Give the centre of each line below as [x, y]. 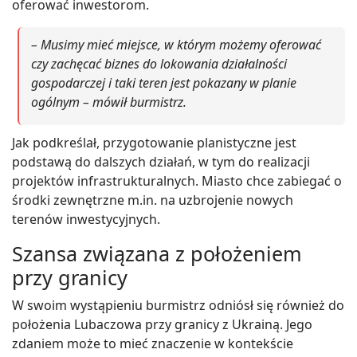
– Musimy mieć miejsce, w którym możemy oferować [176, 44]
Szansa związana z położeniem [157, 253]
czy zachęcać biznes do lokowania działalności [159, 63]
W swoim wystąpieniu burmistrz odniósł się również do [178, 305]
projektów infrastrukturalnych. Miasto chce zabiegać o [177, 180]
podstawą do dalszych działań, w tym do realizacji [161, 161]
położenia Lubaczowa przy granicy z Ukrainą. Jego [162, 324]
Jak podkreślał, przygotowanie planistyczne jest [154, 142]
